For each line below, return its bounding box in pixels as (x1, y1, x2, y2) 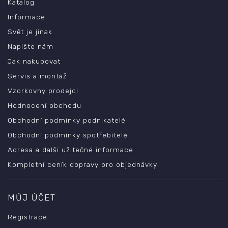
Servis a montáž (8, 71, 67, 80)
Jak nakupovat (8, 56, 61, 65)
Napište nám (8, 42, 53, 50)
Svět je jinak (8, 27, 52, 36)
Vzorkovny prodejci (8, 86, 78, 95)
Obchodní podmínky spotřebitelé (8, 130, 128, 139)
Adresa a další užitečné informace (8, 145, 133, 154)
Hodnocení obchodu (8, 101, 81, 109)
